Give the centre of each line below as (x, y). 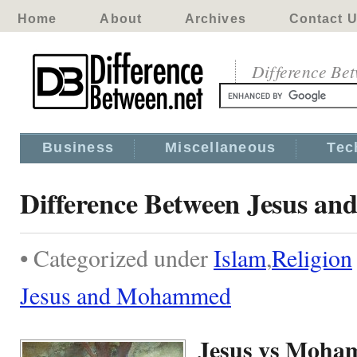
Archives (215, 19)
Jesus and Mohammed (126, 295)
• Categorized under (117, 257)
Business (78, 147)
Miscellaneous (221, 147)
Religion (312, 257)
